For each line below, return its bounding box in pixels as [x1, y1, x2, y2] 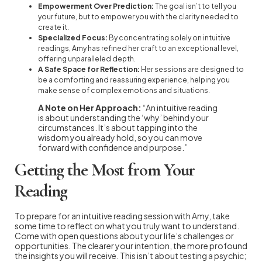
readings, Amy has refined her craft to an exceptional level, [38, 43, 239, 53]
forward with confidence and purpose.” [38, 142, 188, 153]
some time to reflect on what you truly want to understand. [15, 220, 239, 231]
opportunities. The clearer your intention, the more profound [15, 240, 247, 251]
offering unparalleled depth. [38, 54, 136, 63]
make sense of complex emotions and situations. [38, 85, 210, 95]
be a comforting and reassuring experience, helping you [38, 75, 230, 84]
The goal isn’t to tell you [154, 1, 236, 11]
